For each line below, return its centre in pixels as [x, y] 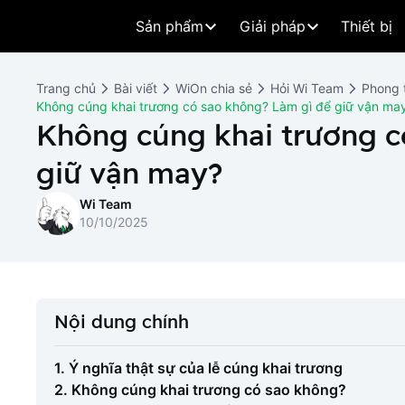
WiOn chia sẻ [214, 88]
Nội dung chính [122, 321]
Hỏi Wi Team [307, 88]
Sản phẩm [170, 26]
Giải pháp [273, 26]
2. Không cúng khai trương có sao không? [200, 390]
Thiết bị [367, 26]
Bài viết [136, 88]
